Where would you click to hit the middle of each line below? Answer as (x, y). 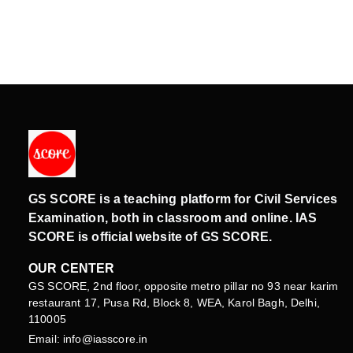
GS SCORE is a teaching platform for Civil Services (183, 199)
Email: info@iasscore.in (88, 338)
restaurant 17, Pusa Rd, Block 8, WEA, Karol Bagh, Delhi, (174, 302)
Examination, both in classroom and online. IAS (173, 217)
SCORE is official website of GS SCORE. (150, 236)
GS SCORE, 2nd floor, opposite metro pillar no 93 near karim (184, 286)
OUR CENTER (72, 268)
